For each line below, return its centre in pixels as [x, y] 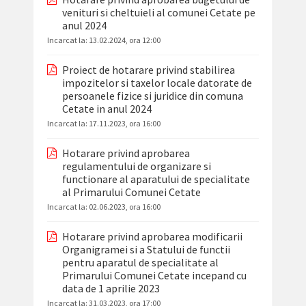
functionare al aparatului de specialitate [156, 179]
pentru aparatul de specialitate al [140, 263]
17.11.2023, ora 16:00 [124, 124]
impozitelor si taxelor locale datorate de [157, 83]
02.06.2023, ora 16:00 [124, 207]
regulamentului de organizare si [136, 166]
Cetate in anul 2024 [107, 109]
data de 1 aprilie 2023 [111, 289]
